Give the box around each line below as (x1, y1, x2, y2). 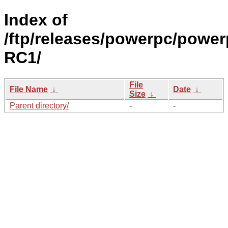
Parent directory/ (10, 101, 69, 110)
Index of (4, 11, 68, 30)
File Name (10, 84, 48, 94)
